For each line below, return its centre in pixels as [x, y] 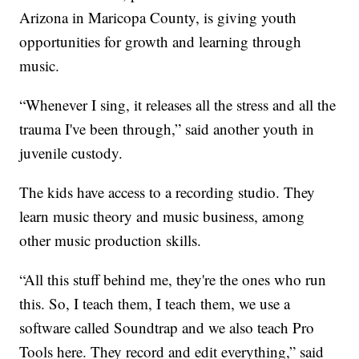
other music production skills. [111, 240]
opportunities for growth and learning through [161, 41]
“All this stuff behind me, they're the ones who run [173, 279]
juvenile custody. [71, 152]
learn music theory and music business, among [162, 216]
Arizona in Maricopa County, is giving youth [158, 17]
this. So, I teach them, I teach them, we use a [155, 303]
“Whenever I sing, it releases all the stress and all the [178, 104]
